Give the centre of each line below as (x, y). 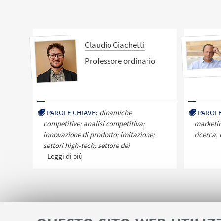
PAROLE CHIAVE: (72, 112)
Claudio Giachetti (114, 45)
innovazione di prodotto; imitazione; (99, 134)
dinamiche (115, 112)
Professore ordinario (120, 60)
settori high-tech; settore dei (86, 145)
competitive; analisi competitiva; (94, 123)
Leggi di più (65, 156)
